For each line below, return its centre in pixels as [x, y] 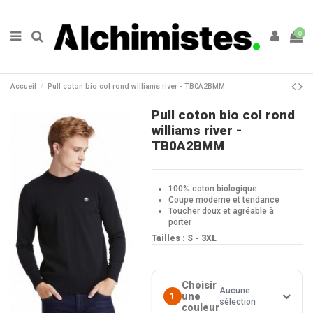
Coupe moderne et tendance [224, 199]
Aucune [234, 291]
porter [180, 222]
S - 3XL [202, 239]
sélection [237, 302]
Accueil [23, 86]
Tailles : [169, 239]
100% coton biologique [212, 188]
